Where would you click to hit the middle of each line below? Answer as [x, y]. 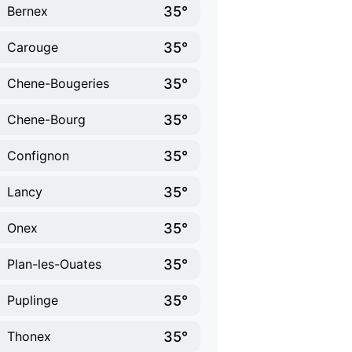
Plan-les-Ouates [54, 264]
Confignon [38, 156]
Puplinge [33, 300]
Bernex [27, 11]
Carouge [33, 47]
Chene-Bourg [46, 119]
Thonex [29, 336]
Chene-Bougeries [58, 83]
